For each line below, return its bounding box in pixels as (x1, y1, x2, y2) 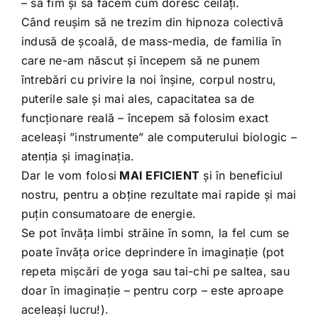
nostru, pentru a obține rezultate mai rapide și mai (21, 187, 297, 202)
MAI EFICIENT (116, 168, 200, 182)
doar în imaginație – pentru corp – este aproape (21, 283, 284, 297)
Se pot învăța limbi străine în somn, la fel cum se (21, 225, 289, 240)
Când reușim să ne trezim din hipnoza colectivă (21, 14, 284, 29)
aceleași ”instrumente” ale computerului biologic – (21, 129, 297, 144)
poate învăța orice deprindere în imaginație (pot (21, 244, 285, 259)
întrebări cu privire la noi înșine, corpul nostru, (21, 72, 276, 87)
